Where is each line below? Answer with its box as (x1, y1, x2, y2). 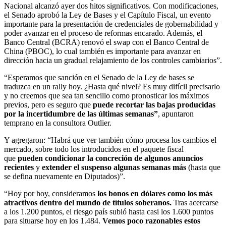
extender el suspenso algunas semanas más (42, 162, 186, 172)
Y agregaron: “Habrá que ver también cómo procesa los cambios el (4, 135, 216, 144)
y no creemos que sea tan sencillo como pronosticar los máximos (4, 91, 209, 100)
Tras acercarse (174, 198, 218, 207)
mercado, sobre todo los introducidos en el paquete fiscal (4, 144, 184, 153)
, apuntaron (158, 109, 194, 118)
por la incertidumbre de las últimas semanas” (4, 109, 158, 118)
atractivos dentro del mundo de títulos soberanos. (4, 198, 174, 207)
